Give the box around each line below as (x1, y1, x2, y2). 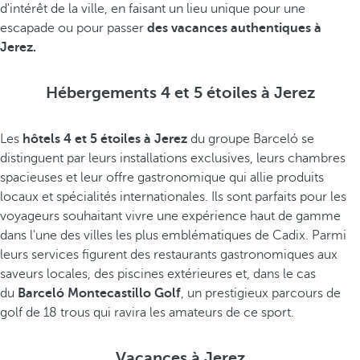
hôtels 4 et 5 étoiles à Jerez (22, 132, 187, 146)
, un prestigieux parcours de (181, 286, 341, 301)
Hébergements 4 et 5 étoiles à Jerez (45, 84, 315, 102)
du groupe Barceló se (187, 132, 314, 146)
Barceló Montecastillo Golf (18, 286, 181, 301)
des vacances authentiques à (147, 21, 321, 35)
